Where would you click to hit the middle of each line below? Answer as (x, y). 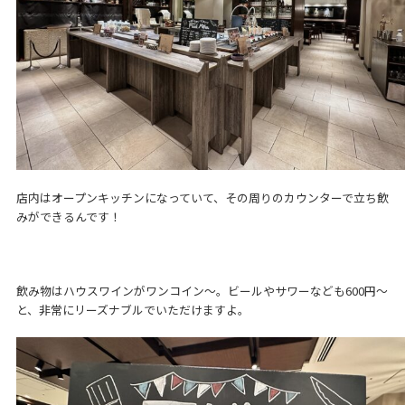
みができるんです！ (68, 217)
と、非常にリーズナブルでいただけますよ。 (132, 310)
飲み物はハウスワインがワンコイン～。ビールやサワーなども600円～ (202, 291)
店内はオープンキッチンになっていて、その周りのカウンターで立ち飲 (202, 198)
